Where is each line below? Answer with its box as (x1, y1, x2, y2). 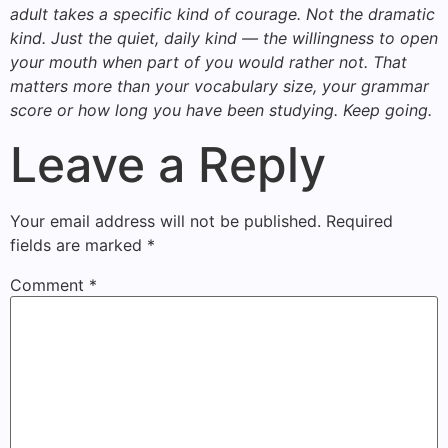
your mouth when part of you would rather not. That (10, 51, 407, 72)
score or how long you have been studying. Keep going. (10, 99, 432, 120)
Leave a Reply (10, 135, 326, 195)
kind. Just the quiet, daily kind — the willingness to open (10, 27, 438, 48)
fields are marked (10, 235, 147, 256)
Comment (10, 275, 89, 296)
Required (326, 211, 393, 232)
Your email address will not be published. (10, 211, 321, 232)
